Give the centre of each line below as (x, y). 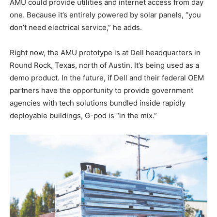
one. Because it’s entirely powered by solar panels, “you (105, 15)
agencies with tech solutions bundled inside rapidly (98, 103)
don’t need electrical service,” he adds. (76, 27)
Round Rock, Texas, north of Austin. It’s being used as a (104, 65)
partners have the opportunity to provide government (101, 90)
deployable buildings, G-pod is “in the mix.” (83, 115)
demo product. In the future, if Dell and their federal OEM (107, 77)
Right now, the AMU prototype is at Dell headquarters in (105, 52)
